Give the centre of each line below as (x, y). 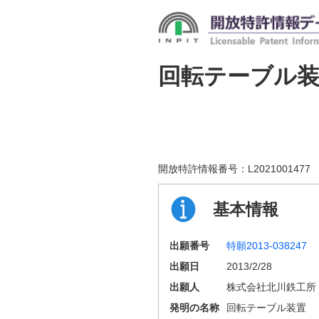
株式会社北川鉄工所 (271, 287)
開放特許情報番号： (203, 168)
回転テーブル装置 (266, 307)
